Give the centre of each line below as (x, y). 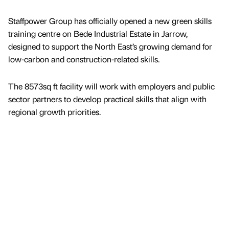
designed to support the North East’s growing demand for (110, 47)
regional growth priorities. (54, 112)
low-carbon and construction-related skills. (85, 59)
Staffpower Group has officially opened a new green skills (110, 21)
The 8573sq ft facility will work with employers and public (111, 86)
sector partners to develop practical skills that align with (107, 99)
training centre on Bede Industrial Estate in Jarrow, (98, 34)
